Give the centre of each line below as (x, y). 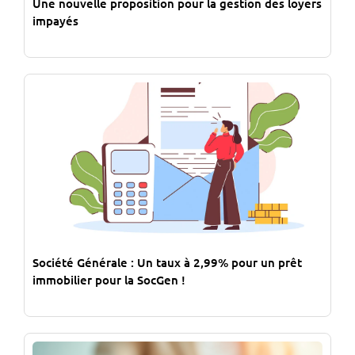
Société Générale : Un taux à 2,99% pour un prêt (167, 262)
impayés (55, 21)
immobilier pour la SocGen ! (109, 279)
